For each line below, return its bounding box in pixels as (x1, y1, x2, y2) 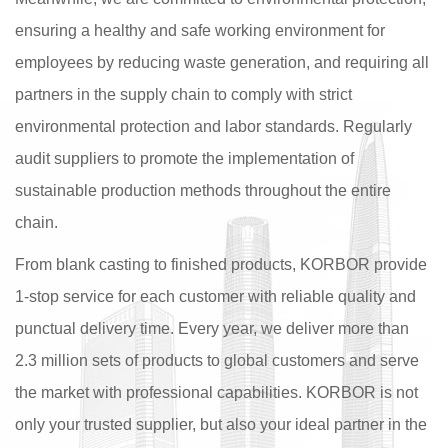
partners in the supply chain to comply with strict (15, 86, 352, 103)
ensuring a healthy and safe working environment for (15, 22, 385, 39)
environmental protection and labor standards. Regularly (15, 118, 412, 135)
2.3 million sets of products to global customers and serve (15, 352, 419, 369)
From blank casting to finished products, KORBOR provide (15, 256, 427, 273)
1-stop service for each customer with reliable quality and (15, 288, 416, 305)
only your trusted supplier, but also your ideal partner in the (15, 416, 427, 433)
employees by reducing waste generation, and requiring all (15, 54, 429, 71)
